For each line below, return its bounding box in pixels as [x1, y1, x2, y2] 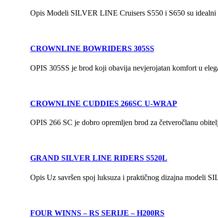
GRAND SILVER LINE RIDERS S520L [30, 154, 167, 163]
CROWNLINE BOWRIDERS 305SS [30, 44, 154, 53]
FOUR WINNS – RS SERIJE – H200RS [30, 208, 164, 217]
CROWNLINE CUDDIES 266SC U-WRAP [30, 99, 177, 108]
